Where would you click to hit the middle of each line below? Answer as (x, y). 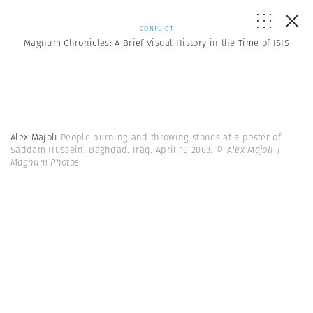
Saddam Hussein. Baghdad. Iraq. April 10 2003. (113, 150)
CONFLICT (156, 28)
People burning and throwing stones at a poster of (170, 137)
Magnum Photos (45, 162)
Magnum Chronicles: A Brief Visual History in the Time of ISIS (156, 43)
